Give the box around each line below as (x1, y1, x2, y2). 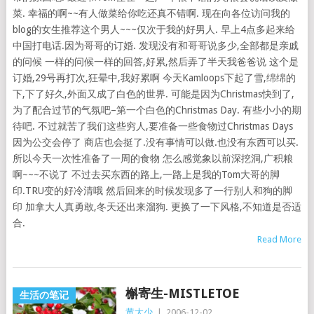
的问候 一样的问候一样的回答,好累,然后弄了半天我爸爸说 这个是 (12, 56, 299, 67)
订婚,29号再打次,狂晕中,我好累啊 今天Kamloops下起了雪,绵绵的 (12, 72, 296, 83)
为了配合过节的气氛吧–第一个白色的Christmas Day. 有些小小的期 (12, 104, 301, 116)
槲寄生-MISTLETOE (125, 286, 240, 301)
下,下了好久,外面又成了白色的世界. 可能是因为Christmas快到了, (12, 88, 294, 100)
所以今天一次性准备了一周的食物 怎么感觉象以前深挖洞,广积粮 (12, 153, 293, 164)
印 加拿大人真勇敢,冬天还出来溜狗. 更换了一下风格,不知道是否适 (12, 201, 301, 212)
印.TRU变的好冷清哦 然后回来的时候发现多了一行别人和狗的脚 (12, 185, 292, 196)
